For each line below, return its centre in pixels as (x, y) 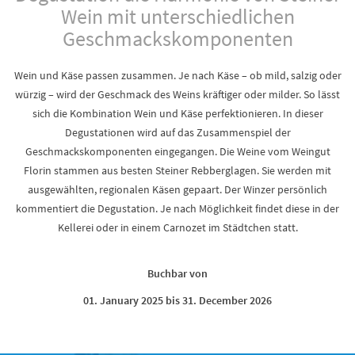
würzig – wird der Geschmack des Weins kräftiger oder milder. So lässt (177, 94)
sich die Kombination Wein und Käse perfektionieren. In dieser (177, 113)
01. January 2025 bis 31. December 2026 (177, 300)
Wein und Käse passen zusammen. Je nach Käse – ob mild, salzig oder (177, 75)
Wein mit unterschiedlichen (177, 16)
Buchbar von (177, 273)
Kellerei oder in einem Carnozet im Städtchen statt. (177, 227)
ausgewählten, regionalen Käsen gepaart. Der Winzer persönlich (177, 189)
